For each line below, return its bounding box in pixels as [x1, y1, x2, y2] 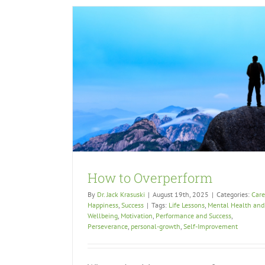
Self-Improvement [183, 222, 238, 231]
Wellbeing [88, 211, 118, 221]
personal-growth [131, 222, 180, 231]
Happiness [88, 201, 118, 210]
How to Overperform [88, 169, 212, 187]
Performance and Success [156, 211, 231, 221]
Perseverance [88, 222, 128, 231]
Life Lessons [169, 201, 205, 210]
